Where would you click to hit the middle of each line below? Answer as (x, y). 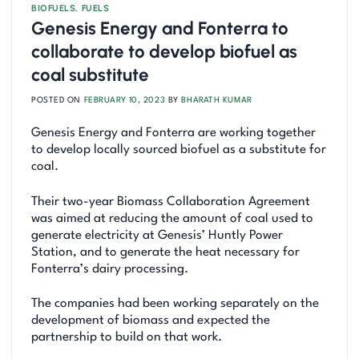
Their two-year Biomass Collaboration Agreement (171, 202)
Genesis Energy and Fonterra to (160, 29)
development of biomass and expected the (151, 320)
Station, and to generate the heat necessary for (165, 252)
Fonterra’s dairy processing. (110, 269)
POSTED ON (58, 101)
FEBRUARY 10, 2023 (125, 101)
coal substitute (90, 75)
